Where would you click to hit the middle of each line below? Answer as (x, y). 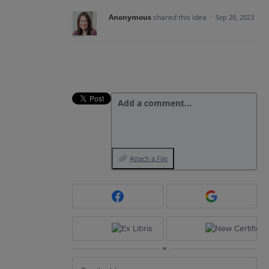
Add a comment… (155, 103)
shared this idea (181, 17)
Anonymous (130, 17)
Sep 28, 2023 (235, 17)
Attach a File (149, 158)
